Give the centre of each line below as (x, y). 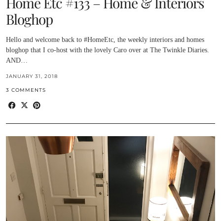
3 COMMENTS (26, 90)
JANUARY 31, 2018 (32, 76)
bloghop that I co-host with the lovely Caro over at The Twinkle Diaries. (108, 50)
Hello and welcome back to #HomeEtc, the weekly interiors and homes (105, 39)
